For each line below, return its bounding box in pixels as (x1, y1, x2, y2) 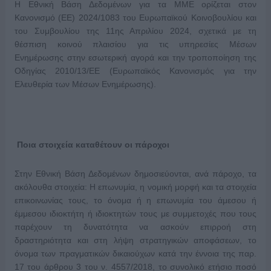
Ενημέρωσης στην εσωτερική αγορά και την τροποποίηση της (14, 53, 257, 63)
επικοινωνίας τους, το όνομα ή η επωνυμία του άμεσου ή (14, 195, 257, 206)
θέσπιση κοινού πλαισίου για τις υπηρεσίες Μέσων (14, 39, 257, 50)
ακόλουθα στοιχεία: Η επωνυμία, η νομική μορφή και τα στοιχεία (14, 182, 257, 192)
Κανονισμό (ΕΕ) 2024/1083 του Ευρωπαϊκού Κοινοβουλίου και (14, 13, 257, 23)
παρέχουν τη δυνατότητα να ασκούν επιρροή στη (14, 222, 257, 232)
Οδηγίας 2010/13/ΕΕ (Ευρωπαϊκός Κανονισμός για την (14, 66, 257, 76)
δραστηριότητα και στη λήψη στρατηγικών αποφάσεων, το (14, 235, 257, 246)
